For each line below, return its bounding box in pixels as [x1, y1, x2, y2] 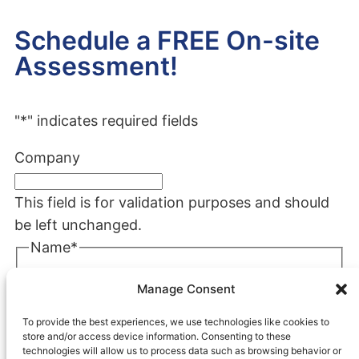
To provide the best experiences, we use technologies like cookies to [22, 316, 329, 328]
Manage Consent [136, 281, 236, 296]
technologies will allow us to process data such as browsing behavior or [22, 345, 341, 357]
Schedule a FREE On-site [14, 24, 320, 56]
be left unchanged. [14, 216, 142, 233]
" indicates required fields [27, 111, 198, 129]
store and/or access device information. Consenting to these [22, 330, 291, 342]
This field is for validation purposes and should [14, 193, 329, 211]
